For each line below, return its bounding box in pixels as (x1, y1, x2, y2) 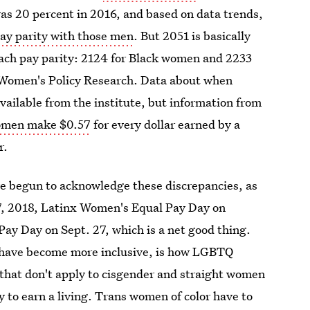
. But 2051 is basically (134, 28, 251, 44)
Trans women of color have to (95, 288, 253, 304)
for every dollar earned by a (91, 116, 241, 132)
